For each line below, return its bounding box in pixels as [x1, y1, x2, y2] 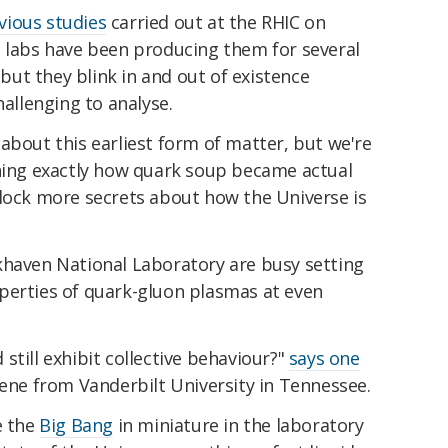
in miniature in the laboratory [113, 412, 364, 437]
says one [288, 345, 360, 370]
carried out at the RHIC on [106, 10, 326, 35]
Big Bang [39, 412, 114, 437]
